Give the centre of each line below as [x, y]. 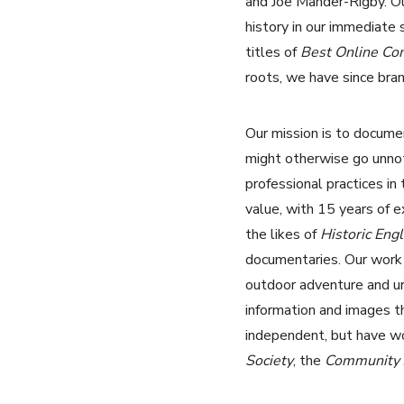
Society [269, 361]
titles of [273, 53]
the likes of [283, 235]
